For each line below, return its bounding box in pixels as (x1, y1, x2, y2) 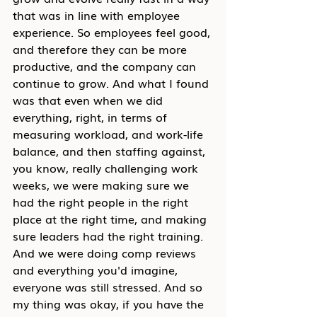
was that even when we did (13, 91, 166, 108)
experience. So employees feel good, (13, 23, 214, 40)
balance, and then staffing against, (13, 142, 209, 159)
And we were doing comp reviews (13, 244, 200, 261)
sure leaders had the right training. (13, 227, 207, 244)
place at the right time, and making (13, 210, 210, 227)
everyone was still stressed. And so (13, 278, 206, 295)
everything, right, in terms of (13, 108, 171, 125)
